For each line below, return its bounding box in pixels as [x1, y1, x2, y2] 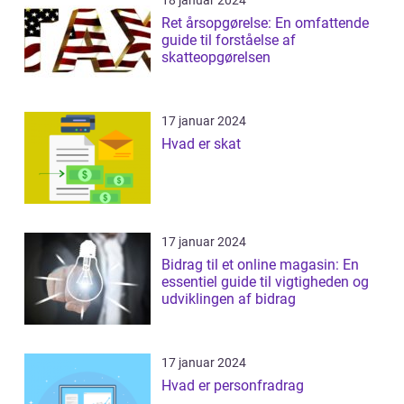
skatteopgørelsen [161, 48, 271, 66]
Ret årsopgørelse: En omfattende [161, 14, 369, 32]
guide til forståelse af [161, 31, 296, 49]
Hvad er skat [161, 134, 241, 152]
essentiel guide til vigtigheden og [161, 272, 369, 290]
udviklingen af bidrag [161, 289, 296, 308]
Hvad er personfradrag [161, 376, 304, 394]
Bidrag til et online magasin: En [161, 255, 359, 273]
